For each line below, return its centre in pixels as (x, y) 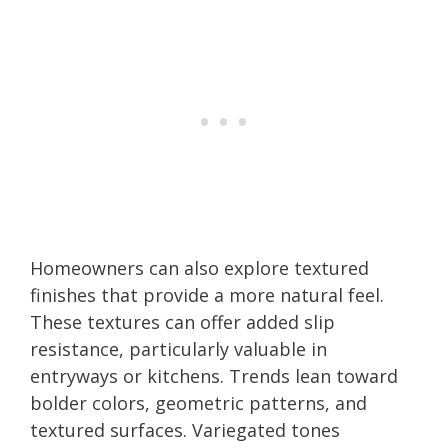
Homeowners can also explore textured (199, 267)
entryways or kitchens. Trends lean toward (214, 375)
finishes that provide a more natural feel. (207, 294)
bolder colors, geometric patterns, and (198, 402)
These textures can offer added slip (182, 321)
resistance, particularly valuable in (178, 348)
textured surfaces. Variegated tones (185, 429)
